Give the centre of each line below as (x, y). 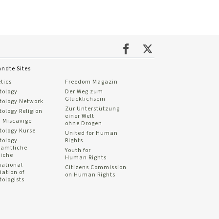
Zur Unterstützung (93, 109)
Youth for (78, 151)
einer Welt (80, 116)
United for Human (92, 133)
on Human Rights (90, 175)
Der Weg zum (84, 92)
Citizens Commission (96, 168)
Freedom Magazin (92, 82)
